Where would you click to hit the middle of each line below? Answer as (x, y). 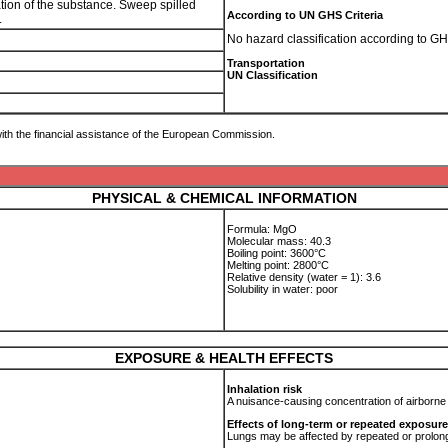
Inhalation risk (264, 389)
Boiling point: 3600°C (276, 253)
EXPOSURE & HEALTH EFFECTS (224, 358)
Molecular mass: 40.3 (279, 241)
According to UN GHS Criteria (305, 15)
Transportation (266, 63)
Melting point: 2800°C (278, 265)
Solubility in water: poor (284, 289)
